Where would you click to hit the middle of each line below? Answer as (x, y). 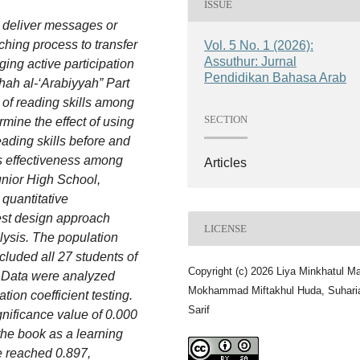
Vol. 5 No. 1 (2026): (259, 46)
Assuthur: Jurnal (251, 62)
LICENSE (226, 228)
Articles (226, 163)
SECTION (226, 119)
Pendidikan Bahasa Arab (276, 78)
